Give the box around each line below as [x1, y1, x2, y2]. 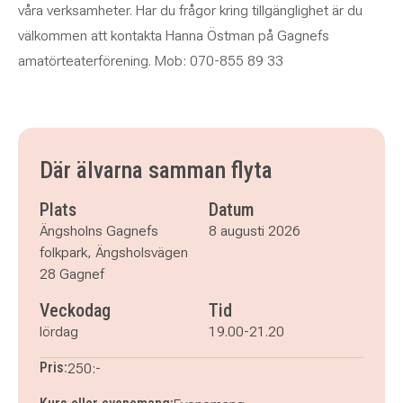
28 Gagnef [40, 265, 104, 282]
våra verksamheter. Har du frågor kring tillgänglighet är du [18, 2, 363, 19]
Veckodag [40, 300, 111, 321]
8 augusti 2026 [209, 222, 300, 239]
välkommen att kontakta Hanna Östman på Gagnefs [18, 27, 329, 44]
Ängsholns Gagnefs [40, 222, 158, 239]
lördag [40, 323, 78, 340]
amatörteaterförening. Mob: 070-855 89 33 [18, 52, 283, 69]
